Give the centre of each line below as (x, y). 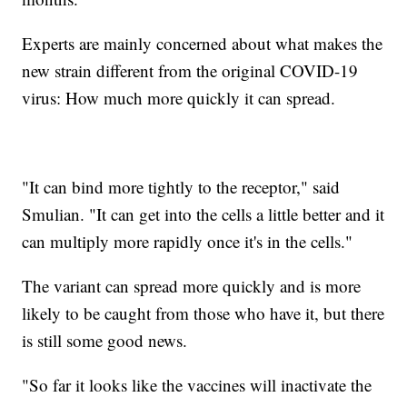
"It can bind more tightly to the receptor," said (181, 187)
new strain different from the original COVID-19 (190, 71)
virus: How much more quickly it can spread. (179, 98)
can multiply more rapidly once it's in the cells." (188, 242)
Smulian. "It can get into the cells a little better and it (203, 214)
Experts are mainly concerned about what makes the (203, 44)
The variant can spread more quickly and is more (192, 286)
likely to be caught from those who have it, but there (203, 313)
